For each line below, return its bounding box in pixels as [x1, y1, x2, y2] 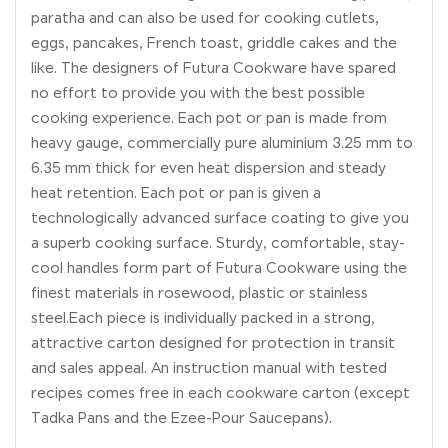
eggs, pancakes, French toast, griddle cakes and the [31, 35, 397, 52]
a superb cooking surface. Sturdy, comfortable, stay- [31, 235, 405, 252]
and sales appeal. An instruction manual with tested [31, 360, 387, 377]
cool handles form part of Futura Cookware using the [31, 260, 407, 277]
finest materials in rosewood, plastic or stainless [31, 285, 368, 302]
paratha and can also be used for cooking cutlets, [31, 10, 379, 27]
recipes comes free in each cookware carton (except [31, 385, 410, 402]
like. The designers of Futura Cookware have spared [31, 60, 396, 77]
